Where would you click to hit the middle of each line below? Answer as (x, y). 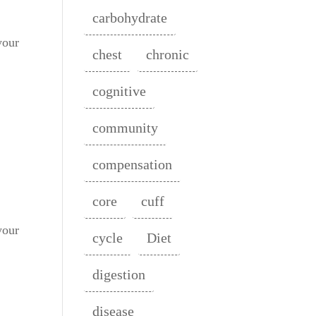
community (126, 128)
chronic (168, 55)
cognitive (120, 91)
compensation (133, 165)
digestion (119, 275)
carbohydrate (130, 18)
